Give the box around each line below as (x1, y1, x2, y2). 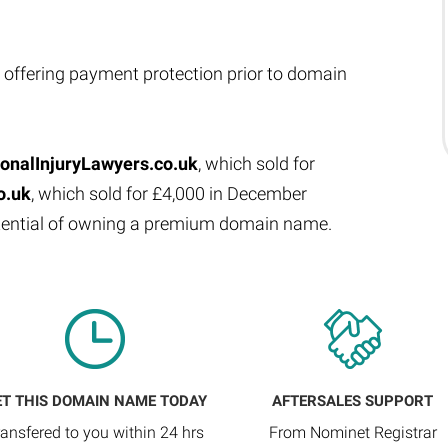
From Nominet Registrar (268, 423, 437, 442)
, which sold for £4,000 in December (31, 183, 307, 204)
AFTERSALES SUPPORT (272, 392, 434, 410)
